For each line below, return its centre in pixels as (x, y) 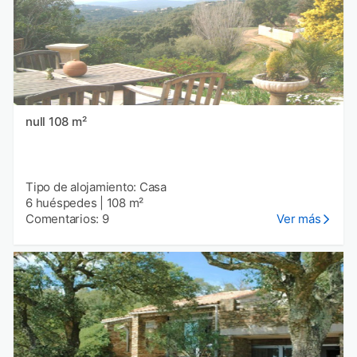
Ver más (299, 219)
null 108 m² (67, 122)
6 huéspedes (61, 203)
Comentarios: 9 (67, 219)
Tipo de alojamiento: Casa (96, 187)
